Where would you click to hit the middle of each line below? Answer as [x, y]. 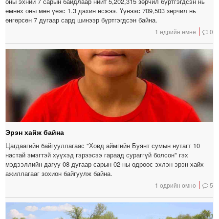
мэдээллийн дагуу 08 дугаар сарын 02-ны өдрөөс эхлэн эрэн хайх [105, 164]
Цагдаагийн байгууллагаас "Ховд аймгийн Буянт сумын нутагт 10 [103, 146]
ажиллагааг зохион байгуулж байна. [59, 174]
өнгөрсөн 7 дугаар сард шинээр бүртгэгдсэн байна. [82, 20]
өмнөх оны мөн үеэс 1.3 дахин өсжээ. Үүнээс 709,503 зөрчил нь [101, 11]
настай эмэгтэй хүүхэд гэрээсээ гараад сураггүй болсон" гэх [97, 155]
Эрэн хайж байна [35, 132]
